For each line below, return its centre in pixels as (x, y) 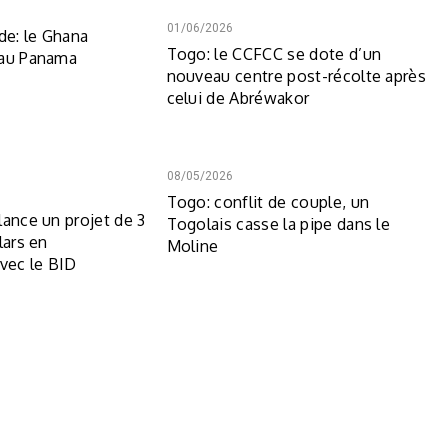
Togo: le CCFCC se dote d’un (274, 54)
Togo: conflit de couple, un (268, 202)
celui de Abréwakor (238, 98)
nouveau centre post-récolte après (296, 76)
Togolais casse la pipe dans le (278, 224)
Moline (192, 246)
